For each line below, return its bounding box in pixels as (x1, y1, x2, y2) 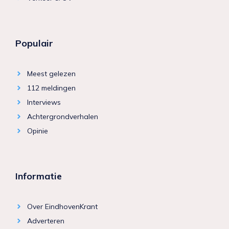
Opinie (27, 126, 48, 136)
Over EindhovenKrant (27, 202, 98, 212)
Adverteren (27, 216, 64, 226)
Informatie (15, 170, 62, 182)
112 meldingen (27, 83, 76, 93)
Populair (15, 37, 53, 50)
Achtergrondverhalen (27, 112, 98, 122)
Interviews (27, 98, 61, 107)
